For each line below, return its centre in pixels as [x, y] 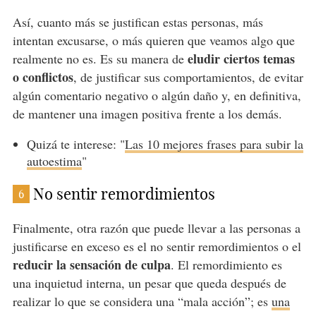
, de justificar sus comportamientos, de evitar [188, 77]
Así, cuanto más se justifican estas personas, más [138, 22]
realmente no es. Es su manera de [100, 59]
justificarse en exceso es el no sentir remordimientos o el [157, 247]
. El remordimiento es [226, 265]
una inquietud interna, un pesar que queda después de [149, 283]
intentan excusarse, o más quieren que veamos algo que [153, 41]
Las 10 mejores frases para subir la [214, 144]
